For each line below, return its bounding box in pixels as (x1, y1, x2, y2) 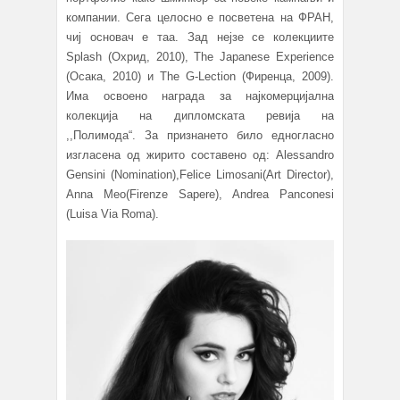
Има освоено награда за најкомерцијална (66, 89, 334, 104)
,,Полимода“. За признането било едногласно (66, 129, 334, 143)
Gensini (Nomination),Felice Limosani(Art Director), (66, 168, 334, 182)
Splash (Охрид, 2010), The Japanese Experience (66, 50, 334, 64)
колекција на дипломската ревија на (66, 109, 334, 123)
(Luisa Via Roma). (66, 207, 159, 221)
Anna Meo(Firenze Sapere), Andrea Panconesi (66, 187, 334, 202)
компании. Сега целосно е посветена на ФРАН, (66, 11, 334, 25)
